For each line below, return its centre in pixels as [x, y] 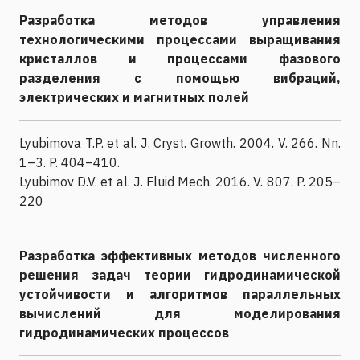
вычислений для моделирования [180, 313]
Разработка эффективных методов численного [180, 255]
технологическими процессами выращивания [180, 39]
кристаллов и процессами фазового [180, 58]
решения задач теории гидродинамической [180, 274]
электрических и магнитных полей [134, 97]
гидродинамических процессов [124, 332]
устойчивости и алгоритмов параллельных [180, 294]
